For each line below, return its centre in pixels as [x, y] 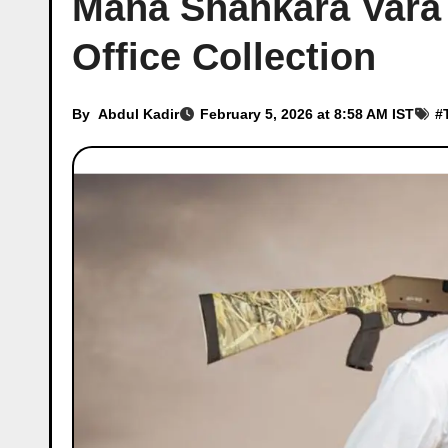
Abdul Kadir [138, 114]
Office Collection [224, 57]
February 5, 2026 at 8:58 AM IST [307, 114]
